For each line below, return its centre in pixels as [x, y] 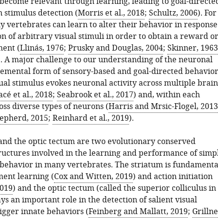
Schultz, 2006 [173, 13]
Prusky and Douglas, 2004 [115, 48]
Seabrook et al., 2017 [95, 95]
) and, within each [166, 95]
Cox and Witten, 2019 [93, 177]
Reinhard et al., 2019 [91, 118]
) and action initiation [173, 177]
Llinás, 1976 [42, 48]
